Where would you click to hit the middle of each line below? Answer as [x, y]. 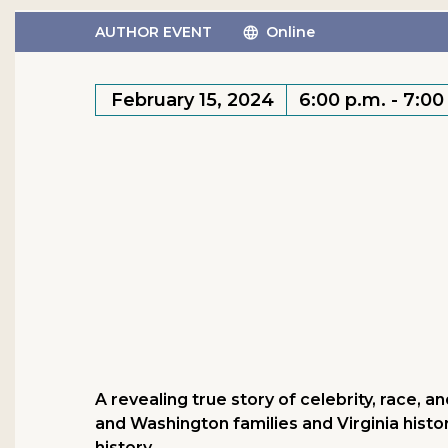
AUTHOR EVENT [153, 32]
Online [291, 32]
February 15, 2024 [192, 100]
